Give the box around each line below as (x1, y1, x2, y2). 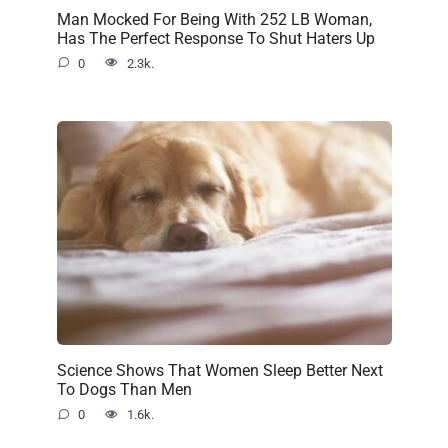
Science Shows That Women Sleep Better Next (56, 360, 383, 380)
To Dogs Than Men (56, 379, 192, 399)
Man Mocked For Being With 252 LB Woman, (56, 9, 372, 29)
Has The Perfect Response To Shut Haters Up (56, 28, 375, 48)
